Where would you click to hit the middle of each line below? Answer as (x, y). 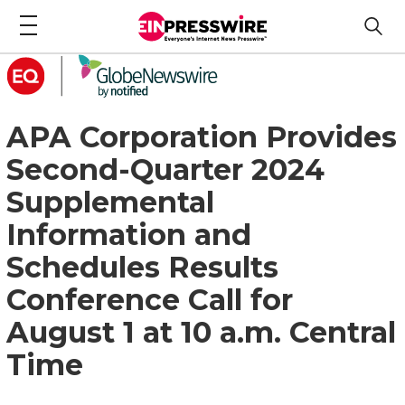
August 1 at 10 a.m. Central (201, 332)
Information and (129, 234)
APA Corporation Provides (202, 137)
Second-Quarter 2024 (165, 169)
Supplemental (110, 202)
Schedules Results (142, 267)
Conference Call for (150, 299)
